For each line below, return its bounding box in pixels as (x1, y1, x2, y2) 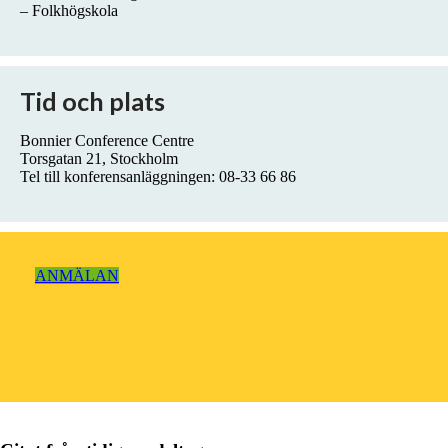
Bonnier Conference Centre (20, 131, 194, 149)
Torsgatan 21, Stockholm (20, 149, 178, 167)
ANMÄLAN (35, 266, 119, 284)
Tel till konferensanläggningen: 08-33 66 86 (20, 167, 296, 185)
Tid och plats (20, 85, 165, 116)
